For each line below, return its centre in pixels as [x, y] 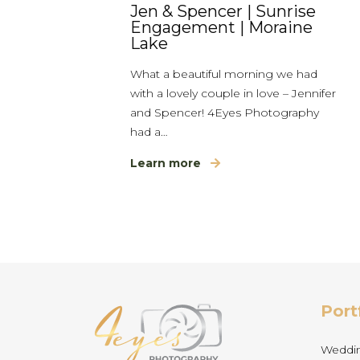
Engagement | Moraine [221, 27]
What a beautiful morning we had [224, 74]
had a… [149, 131]
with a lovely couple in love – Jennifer [233, 93]
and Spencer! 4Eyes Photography [225, 112]
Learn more [166, 163]
